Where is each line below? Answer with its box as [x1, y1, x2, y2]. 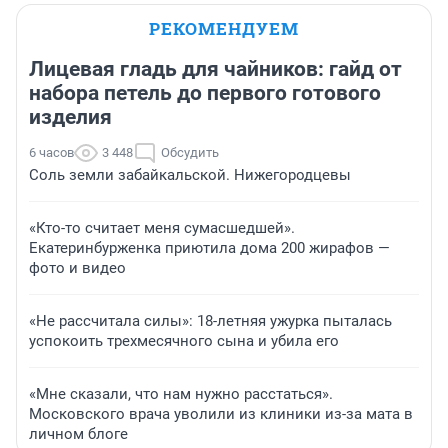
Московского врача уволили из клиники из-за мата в [29, 405, 413, 424]
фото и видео [29, 259, 126, 278]
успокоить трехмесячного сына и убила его [29, 332, 339, 351]
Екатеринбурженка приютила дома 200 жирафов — [29, 239, 390, 258]
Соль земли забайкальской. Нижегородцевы [29, 166, 351, 185]
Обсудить [161, 145, 219, 161]
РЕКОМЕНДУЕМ [149, 17, 299, 41]
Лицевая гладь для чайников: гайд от [29, 57, 402, 82]
